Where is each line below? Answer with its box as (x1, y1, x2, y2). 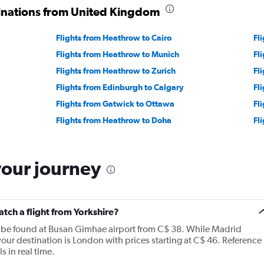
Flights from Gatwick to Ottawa (56, 99, 175, 108)
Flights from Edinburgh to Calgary (56, 82, 184, 92)
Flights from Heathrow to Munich (56, 49, 180, 59)
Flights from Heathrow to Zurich (56, 66, 176, 75)
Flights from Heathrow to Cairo (56, 33, 172, 42)
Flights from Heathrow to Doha (56, 115, 172, 125)
